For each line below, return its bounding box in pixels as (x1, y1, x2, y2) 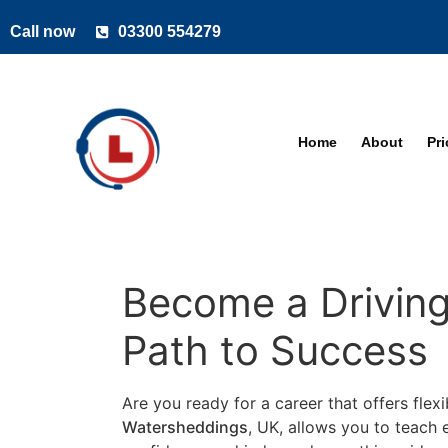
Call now (10, 23, 75, 40)
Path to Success (122, 325, 428, 375)
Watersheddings (122, 416, 248, 437)
